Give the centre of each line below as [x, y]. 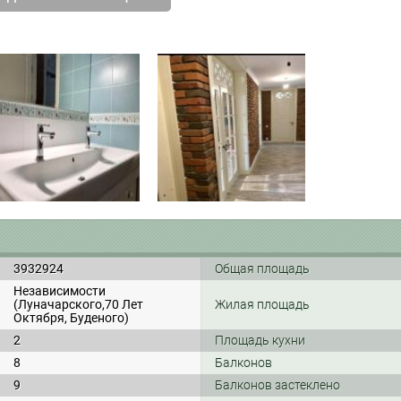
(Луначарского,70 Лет [78, 304]
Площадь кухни [260, 340]
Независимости [60, 291]
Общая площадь [262, 269]
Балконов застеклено [277, 385]
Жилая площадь [262, 304]
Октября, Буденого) [71, 318]
